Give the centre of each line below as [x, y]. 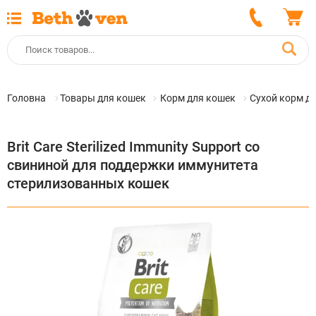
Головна [26, 98]
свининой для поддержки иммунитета [133, 165]
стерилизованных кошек [88, 183]
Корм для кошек [198, 98]
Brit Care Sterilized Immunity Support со [133, 146]
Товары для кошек [103, 98]
